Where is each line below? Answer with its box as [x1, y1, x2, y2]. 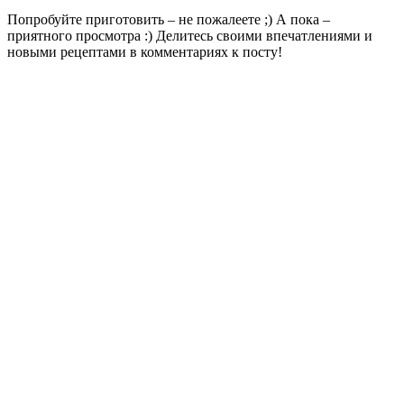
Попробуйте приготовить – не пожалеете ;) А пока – [7, 11, 330, 27]
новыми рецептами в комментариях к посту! [7, 43, 282, 60]
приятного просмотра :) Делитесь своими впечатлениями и [7, 27, 372, 43]
